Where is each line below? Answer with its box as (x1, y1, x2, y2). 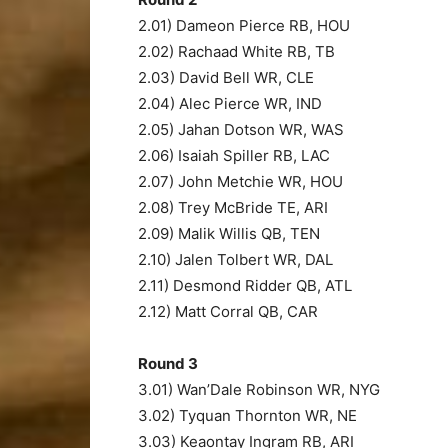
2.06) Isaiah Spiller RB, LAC (138, 145, 330, 165)
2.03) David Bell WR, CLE (138, 67, 314, 87)
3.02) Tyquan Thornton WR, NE (138, 405, 357, 425)
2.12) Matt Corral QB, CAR (138, 301, 318, 321)
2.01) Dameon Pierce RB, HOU (138, 15, 350, 35)
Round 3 (138, 353, 198, 373)
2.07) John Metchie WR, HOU (138, 171, 343, 191)
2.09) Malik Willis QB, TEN (138, 223, 320, 243)
